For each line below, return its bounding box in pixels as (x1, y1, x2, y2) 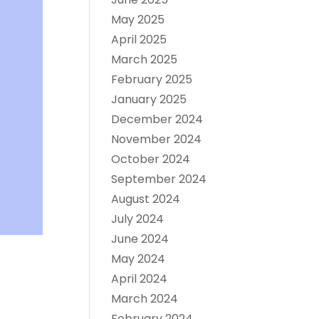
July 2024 (110, 211, 164, 227)
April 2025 (110, 31, 167, 48)
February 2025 (110, 71, 192, 88)
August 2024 (110, 191, 180, 207)
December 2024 (110, 111, 203, 127)
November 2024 (110, 131, 202, 147)
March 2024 (110, 291, 178, 307)
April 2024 (110, 271, 167, 287)
